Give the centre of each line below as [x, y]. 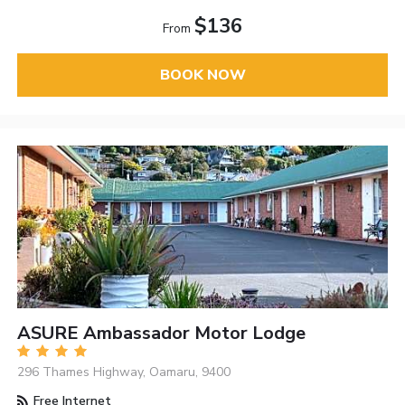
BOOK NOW [202, 75]
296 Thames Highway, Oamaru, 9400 [124, 372]
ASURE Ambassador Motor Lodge [162, 333]
